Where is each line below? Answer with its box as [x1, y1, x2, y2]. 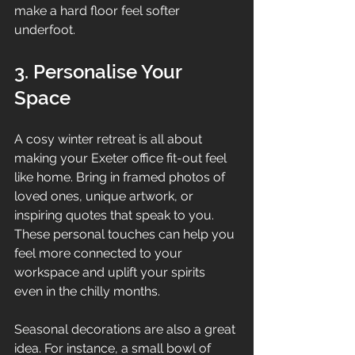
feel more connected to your [14, 245, 185, 261]
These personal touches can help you [14, 226, 238, 242]
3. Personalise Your [14, 59, 186, 83]
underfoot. [14, 21, 75, 37]
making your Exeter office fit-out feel [14, 150, 230, 166]
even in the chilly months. [14, 283, 160, 299]
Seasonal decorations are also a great [14, 321, 239, 337]
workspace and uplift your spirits [14, 264, 208, 280]
